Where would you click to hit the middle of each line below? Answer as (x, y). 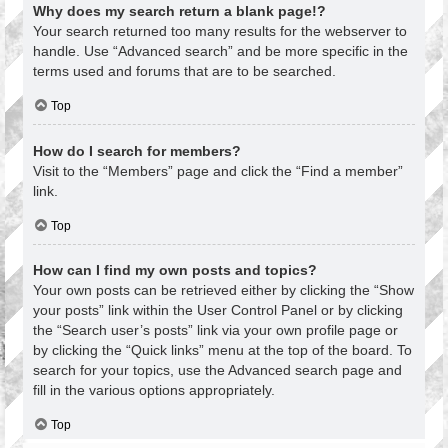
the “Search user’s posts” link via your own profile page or (215, 330)
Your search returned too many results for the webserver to (220, 30)
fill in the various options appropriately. (154, 390)
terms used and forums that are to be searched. (184, 70)
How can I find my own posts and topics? (175, 270)
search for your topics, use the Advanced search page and (217, 370)
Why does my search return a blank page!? (179, 10)
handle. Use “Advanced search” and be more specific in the (220, 50)
